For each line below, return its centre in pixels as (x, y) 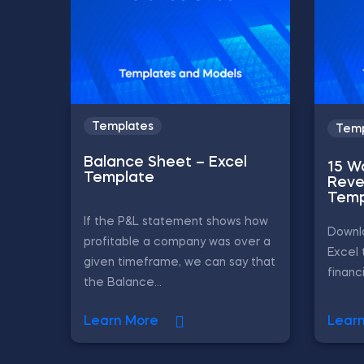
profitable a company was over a (177, 242)
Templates (123, 127)
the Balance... (123, 283)
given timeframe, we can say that (180, 262)
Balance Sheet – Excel (165, 162)
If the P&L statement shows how (176, 222)
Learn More (121, 322)
